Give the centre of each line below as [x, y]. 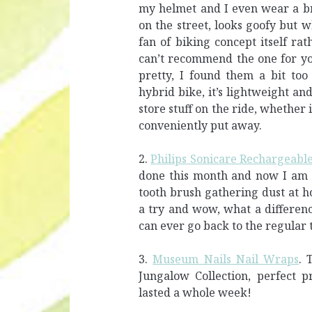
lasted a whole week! [195, 292]
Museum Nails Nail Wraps [226, 259]
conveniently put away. [201, 125]
